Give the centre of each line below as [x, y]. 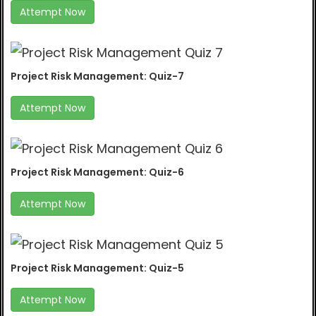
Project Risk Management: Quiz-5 [97, 268]
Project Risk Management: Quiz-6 [97, 172]
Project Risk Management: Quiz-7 [97, 77]
